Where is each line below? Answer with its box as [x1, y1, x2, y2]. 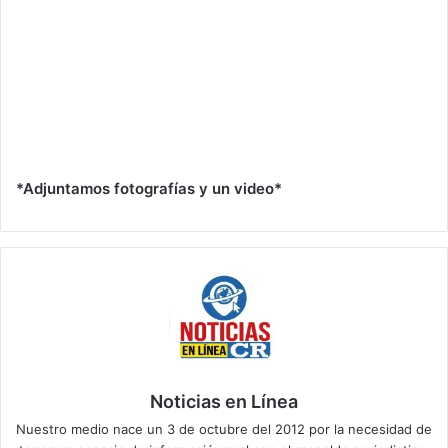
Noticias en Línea [150, 391, 298, 412]
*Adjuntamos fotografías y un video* [16, 179, 282, 198]
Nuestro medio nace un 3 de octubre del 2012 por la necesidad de [16, 421, 432, 437]
